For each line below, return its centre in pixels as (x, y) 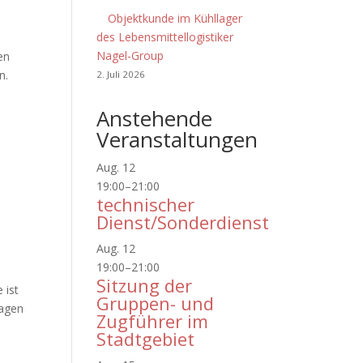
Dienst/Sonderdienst (183, 222)
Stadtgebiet (146, 339)
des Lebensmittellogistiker (165, 37)
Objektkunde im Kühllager (175, 18)
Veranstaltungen (177, 139)
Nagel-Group (130, 56)
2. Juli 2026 (121, 74)
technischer (146, 204)
